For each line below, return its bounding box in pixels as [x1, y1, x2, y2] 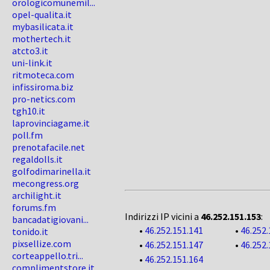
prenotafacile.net [12, 141, 85, 153]
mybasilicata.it [12, 20, 74, 33]
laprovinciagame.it [12, 117, 90, 129]
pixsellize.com [12, 237, 71, 250]
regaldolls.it [12, 153, 63, 165]
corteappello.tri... [12, 250, 83, 262]
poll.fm [12, 129, 43, 141]
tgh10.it [12, 105, 45, 117]
